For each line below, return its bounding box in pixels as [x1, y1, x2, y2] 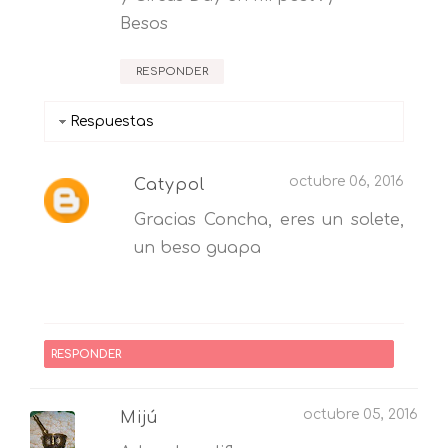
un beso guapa [134, 239, 261, 258]
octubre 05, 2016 [303, 407, 418, 423]
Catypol [134, 176, 205, 195]
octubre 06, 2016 [289, 174, 404, 190]
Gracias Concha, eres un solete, [134, 211, 404, 230]
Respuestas [70, 114, 155, 130]
